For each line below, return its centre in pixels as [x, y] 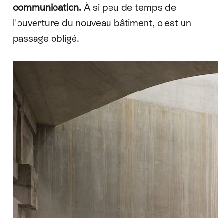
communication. [47, 7]
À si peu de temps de [128, 7]
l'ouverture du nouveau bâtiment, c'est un [102, 23]
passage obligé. [46, 38]
